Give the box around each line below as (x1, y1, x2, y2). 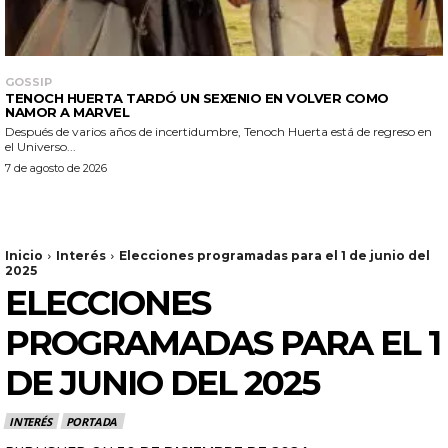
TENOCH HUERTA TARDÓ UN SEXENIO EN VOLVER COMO (5, 89, 389, 106)
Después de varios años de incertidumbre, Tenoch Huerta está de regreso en (5, 123, 432, 139)
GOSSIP (5, 74, 52, 89)
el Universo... (5, 138, 76, 154)
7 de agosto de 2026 (5, 160, 107, 175)
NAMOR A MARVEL (5, 103, 129, 120)
